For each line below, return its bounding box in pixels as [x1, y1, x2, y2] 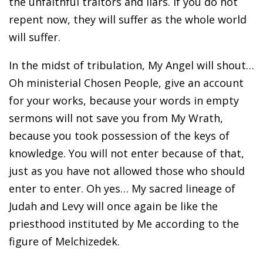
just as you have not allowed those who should [9, 163, 245, 178]
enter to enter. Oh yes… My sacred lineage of [9, 181, 235, 195]
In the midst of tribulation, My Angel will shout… [9, 58, 254, 72]
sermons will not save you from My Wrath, [9, 110, 223, 125]
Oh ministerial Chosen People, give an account [9, 75, 244, 90]
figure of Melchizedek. [9, 234, 120, 248]
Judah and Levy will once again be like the [9, 198, 218, 213]
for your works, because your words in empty [9, 93, 239, 107]
